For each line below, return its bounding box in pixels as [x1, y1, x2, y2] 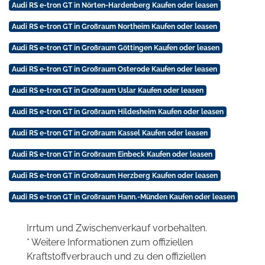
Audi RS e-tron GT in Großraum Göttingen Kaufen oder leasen [11, 43, 219, 52]
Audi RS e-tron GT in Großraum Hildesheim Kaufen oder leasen [11, 107, 224, 116]
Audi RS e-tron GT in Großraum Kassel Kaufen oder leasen [11, 128, 208, 137]
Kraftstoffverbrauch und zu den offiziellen [27, 250, 206, 262]
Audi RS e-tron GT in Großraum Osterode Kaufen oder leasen [11, 64, 217, 73]
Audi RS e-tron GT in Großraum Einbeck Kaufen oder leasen [11, 150, 212, 159]
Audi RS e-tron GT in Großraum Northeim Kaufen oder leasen [11, 22, 217, 31]
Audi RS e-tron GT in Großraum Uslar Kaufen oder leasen [11, 86, 203, 95]
